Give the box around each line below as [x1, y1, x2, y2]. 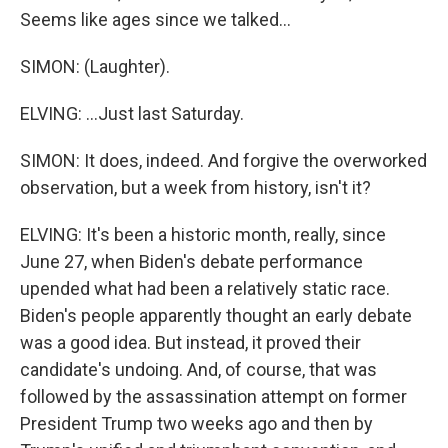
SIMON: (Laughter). [20, 56, 170, 77]
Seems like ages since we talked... [20, 9, 291, 30]
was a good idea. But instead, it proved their [20, 332, 361, 353]
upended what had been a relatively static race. [20, 278, 390, 299]
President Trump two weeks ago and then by [20, 413, 373, 434]
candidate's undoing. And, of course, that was [20, 359, 377, 380]
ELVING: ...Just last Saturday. [20, 103, 244, 124]
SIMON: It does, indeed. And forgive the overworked [20, 150, 427, 171]
